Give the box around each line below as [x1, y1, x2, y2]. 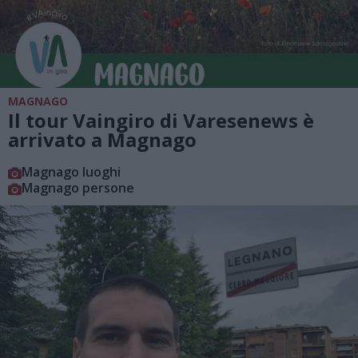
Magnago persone [22, 178, 134, 197]
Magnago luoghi [22, 162, 121, 181]
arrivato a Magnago [8, 125, 197, 153]
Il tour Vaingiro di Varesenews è [8, 106, 314, 133]
